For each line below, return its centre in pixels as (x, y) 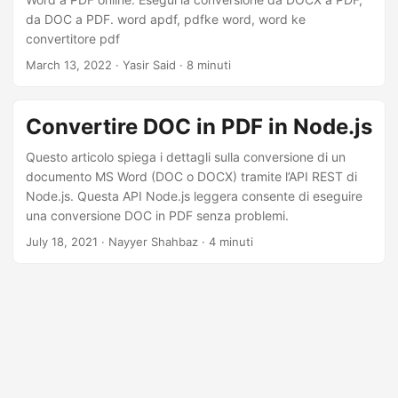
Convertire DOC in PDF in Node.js (199, 127)
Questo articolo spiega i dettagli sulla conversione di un (186, 157)
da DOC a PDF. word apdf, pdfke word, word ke (166, 19)
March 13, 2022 (69, 65)
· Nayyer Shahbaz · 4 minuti (175, 242)
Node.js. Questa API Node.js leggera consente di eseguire (194, 196)
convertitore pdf (73, 39)
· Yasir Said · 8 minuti (171, 65)
